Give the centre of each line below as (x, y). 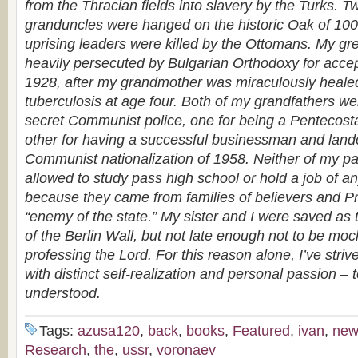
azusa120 (109, 330)
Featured (261, 330)
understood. (63, 293)
